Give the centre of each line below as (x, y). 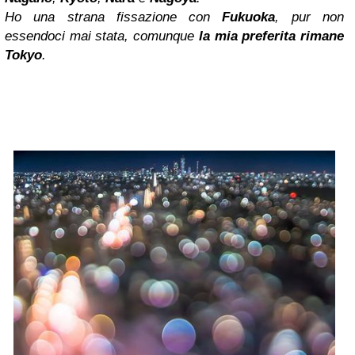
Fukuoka (249, 17)
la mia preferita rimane (271, 36)
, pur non (310, 17)
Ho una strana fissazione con (114, 17)
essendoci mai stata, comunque (102, 36)
